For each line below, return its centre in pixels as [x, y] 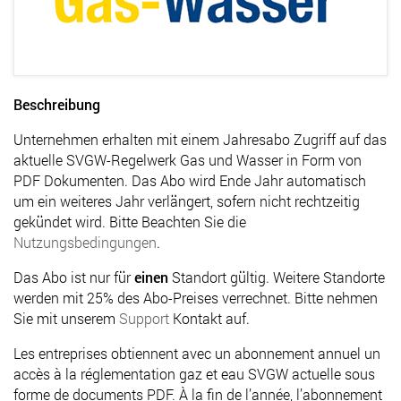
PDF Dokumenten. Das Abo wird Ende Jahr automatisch [190, 180]
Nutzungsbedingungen [85, 242]
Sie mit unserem [66, 318]
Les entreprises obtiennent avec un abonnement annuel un [197, 353]
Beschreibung [57, 104]
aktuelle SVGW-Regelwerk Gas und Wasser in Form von [188, 159]
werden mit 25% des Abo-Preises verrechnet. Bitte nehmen [196, 297]
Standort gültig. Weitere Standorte [277, 277]
